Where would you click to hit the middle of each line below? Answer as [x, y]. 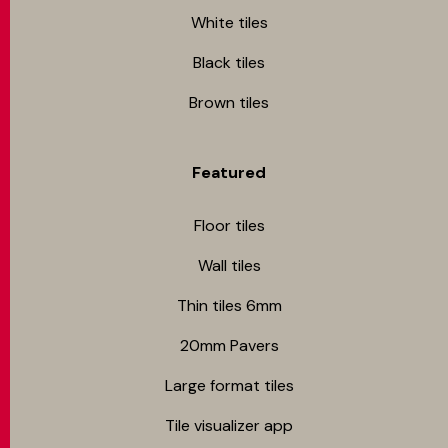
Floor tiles [229, 226]
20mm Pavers [229, 346]
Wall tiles [229, 266]
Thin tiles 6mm [229, 306]
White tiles [229, 23]
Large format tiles [229, 386]
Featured [229, 173]
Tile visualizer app [229, 426]
